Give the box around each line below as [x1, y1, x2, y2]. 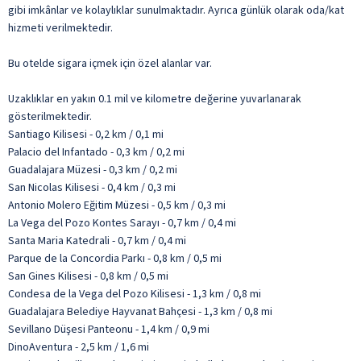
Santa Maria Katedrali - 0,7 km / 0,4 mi [8, 232, 186, 249]
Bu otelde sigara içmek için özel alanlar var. [8, 55, 212, 72]
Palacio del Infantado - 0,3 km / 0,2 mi [8, 143, 185, 160]
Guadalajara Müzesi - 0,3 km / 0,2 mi [8, 161, 177, 178]
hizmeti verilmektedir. [8, 19, 113, 36]
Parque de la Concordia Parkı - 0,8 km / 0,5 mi [8, 250, 222, 267]
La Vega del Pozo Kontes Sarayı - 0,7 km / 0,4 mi [8, 214, 236, 231]
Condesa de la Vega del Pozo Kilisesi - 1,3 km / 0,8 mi [8, 285, 261, 302]
